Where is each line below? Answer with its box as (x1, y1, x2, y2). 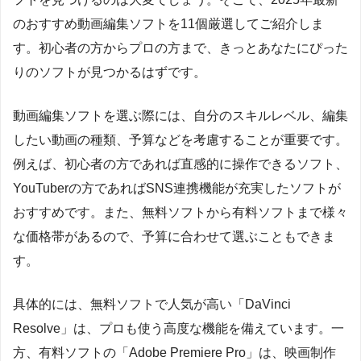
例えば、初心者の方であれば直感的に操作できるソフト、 (13, 156, 348, 171)
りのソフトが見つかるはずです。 (13, 64, 206, 79)
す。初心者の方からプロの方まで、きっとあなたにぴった (13, 40, 348, 55)
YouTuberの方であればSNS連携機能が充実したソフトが (13, 180, 341, 195)
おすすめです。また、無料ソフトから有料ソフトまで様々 (13, 205, 348, 219)
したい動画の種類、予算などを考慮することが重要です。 (13, 132, 348, 147)
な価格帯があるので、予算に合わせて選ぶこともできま (13, 229, 335, 243)
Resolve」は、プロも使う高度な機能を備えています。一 (13, 321, 344, 335)
